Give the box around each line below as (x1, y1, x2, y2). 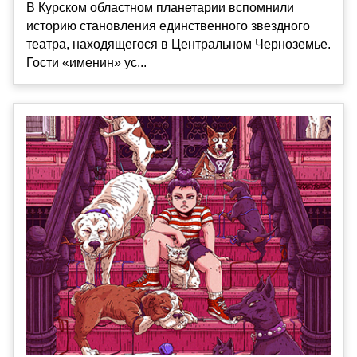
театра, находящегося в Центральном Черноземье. (26, 37, 331, 52)
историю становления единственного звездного (26, 19, 310, 33)
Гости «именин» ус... (26, 56, 147, 70)
